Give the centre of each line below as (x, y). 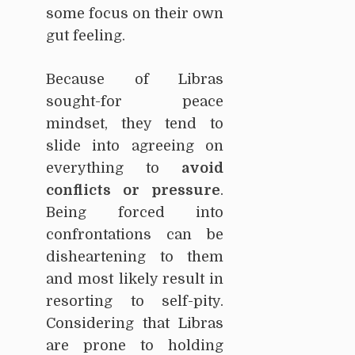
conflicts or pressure (133, 190)
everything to (114, 168)
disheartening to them (135, 256)
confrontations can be (135, 234)
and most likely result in (135, 279)
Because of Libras (135, 79)
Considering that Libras (135, 323)
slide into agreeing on (135, 145)
